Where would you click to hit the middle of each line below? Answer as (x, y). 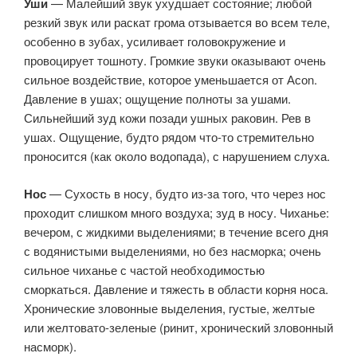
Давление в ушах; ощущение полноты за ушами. (157, 98)
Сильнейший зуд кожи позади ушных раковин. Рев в (167, 118)
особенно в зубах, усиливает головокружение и (155, 41)
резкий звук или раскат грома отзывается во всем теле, (177, 22)
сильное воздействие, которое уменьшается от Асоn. (171, 79)
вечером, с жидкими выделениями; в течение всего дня (176, 231)
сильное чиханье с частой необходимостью (144, 269)
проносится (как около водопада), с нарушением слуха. (177, 156)
